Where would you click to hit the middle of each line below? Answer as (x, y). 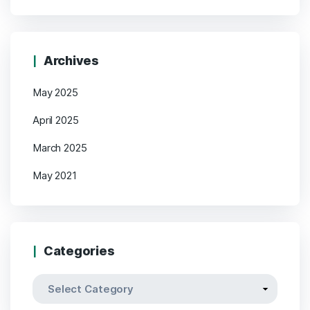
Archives (71, 61)
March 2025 (60, 148)
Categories (79, 251)
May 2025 (55, 93)
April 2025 (56, 120)
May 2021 (55, 176)
